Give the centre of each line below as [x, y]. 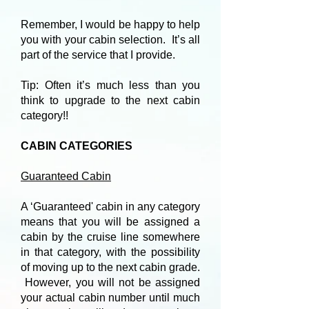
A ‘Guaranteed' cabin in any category [110, 207]
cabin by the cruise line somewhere [110, 237]
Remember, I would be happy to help [110, 24]
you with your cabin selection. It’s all [110, 40]
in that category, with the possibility [110, 252]
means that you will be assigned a [110, 222]
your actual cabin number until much [110, 298]
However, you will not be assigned [110, 282]
